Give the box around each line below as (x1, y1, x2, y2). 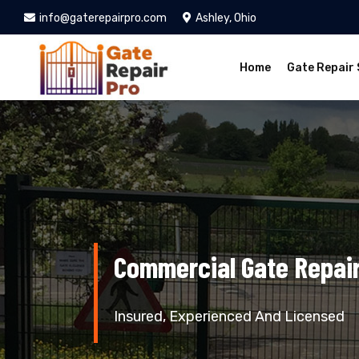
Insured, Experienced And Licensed (114, 307, 345, 325)
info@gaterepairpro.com (39, 11, 167, 25)
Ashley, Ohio (196, 11, 256, 25)
